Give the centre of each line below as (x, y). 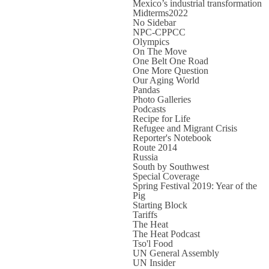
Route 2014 (155, 147)
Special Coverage (166, 176)
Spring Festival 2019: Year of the (195, 186)
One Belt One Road (170, 61)
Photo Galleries (162, 99)
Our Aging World (166, 80)
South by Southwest (171, 167)
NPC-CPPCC (159, 32)
